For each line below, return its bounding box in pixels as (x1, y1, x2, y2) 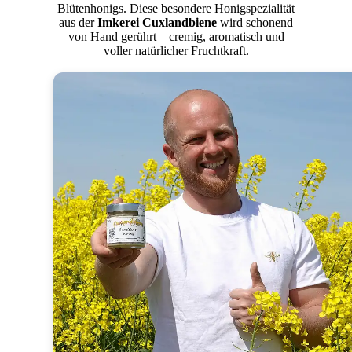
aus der (59, 16, 97, 30)
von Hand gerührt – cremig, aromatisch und (68, 30, 284, 44)
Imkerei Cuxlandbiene (97, 16, 217, 30)
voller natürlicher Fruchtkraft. (103, 44, 249, 58)
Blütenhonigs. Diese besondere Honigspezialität (57, 2, 295, 16)
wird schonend (217, 16, 293, 30)
